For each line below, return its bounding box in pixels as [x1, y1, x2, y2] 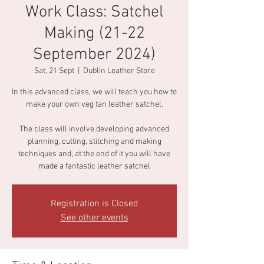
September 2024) [33, 45, 156, 65]
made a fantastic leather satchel [38, 161, 150, 171]
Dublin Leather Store [82, 66, 155, 76]
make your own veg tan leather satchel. [25, 100, 163, 110]
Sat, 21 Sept [34, 66, 74, 76]
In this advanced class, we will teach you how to [12, 87, 177, 97]
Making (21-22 [44, 24, 145, 44]
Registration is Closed [50, 198, 138, 210]
